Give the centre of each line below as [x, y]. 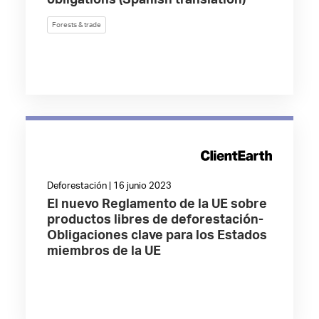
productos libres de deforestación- [155, 220]
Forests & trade [76, 25]
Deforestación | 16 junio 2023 [109, 186]
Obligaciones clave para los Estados [157, 236]
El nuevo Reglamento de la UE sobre [157, 204]
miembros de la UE [104, 251]
